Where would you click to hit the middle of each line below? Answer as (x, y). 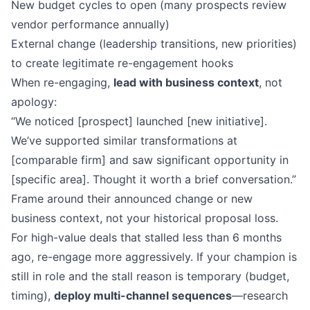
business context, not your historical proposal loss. (145, 218)
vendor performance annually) (90, 24)
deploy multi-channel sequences (143, 295)
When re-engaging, (62, 82)
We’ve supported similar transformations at (124, 140)
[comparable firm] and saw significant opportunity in (150, 159)
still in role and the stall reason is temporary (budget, (150, 276)
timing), (33, 295)
